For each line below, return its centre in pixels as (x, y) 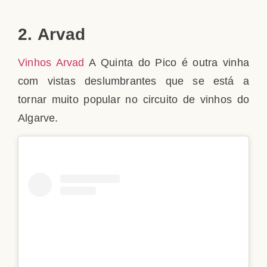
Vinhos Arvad (51, 63)
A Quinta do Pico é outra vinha (167, 63)
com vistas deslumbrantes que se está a (133, 81)
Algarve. (38, 118)
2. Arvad (52, 35)
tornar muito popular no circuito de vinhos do (133, 100)
